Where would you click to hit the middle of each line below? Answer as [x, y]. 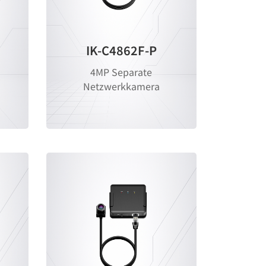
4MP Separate [121, 72]
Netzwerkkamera [121, 86]
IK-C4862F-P [121, 50]
